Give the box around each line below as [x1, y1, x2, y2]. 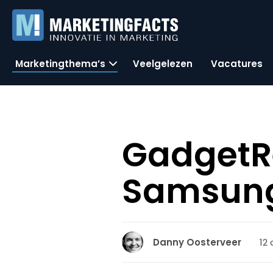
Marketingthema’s [15, 57, 105, 70]
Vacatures [211, 57, 263, 70]
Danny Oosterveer [153, 236, 242, 249]
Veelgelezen [133, 57, 193, 70]
